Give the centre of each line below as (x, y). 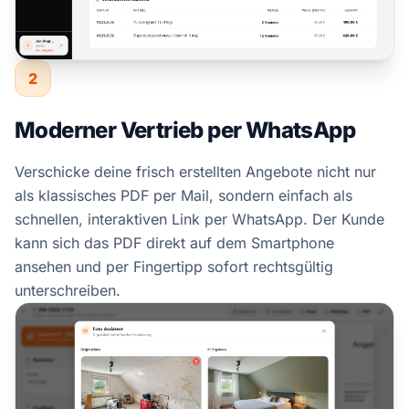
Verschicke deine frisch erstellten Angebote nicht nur (195, 172)
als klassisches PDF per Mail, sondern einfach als (184, 196)
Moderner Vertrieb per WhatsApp (185, 131)
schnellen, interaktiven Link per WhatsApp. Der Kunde (199, 220)
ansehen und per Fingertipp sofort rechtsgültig (174, 267)
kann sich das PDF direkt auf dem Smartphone (174, 243)
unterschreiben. (68, 291)
